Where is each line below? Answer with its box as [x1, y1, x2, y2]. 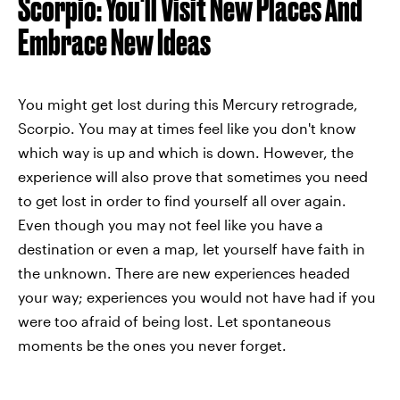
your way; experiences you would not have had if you [18, 287, 376, 305]
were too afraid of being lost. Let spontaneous [18, 312, 331, 329]
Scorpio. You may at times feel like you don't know [18, 119, 356, 137]
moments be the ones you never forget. [18, 336, 287, 354]
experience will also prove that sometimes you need [18, 167, 368, 185]
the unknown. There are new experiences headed [18, 263, 350, 281]
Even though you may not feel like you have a [18, 215, 323, 233]
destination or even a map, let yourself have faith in [18, 239, 365, 257]
